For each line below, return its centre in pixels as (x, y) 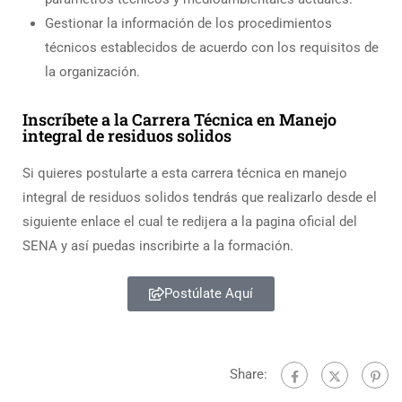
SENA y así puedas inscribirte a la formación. (158, 246)
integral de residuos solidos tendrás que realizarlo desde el (200, 198)
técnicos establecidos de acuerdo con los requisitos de (212, 48)
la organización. (92, 72)
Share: (249, 375)
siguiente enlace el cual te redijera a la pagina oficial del (190, 222)
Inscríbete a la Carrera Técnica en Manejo (179, 120)
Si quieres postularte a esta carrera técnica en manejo (185, 174)
